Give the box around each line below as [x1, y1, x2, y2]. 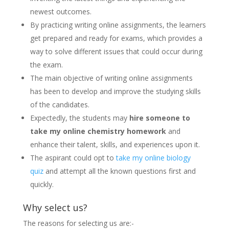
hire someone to [129, 113, 190, 123]
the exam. [30, 60, 63, 70]
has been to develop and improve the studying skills [30, 86, 201, 97]
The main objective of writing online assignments [30, 73, 193, 83]
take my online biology [116, 153, 191, 163]
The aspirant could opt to [30, 153, 116, 163]
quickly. [30, 179, 54, 190]
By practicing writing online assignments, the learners [30, 20, 206, 30]
